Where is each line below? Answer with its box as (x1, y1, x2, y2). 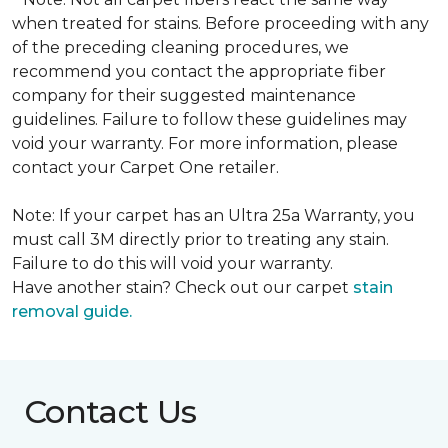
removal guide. (12, 302, 132, 321)
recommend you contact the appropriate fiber (12, 62, 386, 81)
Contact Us (24, 392, 197, 431)
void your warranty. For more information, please (12, 134, 398, 153)
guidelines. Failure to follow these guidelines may (12, 110, 407, 129)
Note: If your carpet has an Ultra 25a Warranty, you (12, 206, 415, 225)
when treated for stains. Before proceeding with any (12, 14, 429, 33)
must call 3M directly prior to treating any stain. (12, 230, 389, 249)
